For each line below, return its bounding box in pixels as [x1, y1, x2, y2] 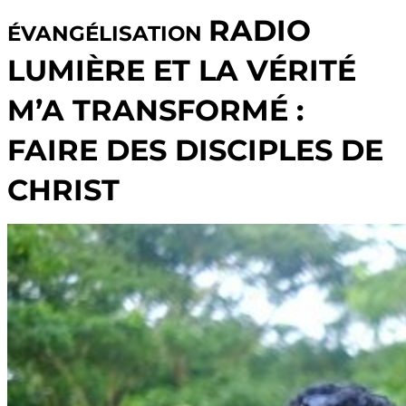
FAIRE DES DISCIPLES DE [7, 131, 383, 168]
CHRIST [7, 171, 120, 208]
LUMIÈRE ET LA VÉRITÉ [7, 52, 356, 88]
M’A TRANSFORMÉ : [7, 92, 304, 128]
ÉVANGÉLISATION [7, 20, 208, 46]
